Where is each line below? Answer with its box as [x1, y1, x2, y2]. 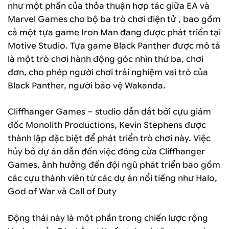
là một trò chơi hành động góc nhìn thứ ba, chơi [8, 54, 203, 64]
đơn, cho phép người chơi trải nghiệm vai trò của [8, 67, 208, 77]
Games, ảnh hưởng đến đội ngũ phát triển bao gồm [8, 160, 220, 170]
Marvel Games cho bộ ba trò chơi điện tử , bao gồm [8, 14, 221, 24]
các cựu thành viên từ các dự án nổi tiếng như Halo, [8, 173, 217, 184]
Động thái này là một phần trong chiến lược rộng [8, 213, 208, 223]
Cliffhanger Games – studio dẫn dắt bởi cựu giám [8, 107, 211, 117]
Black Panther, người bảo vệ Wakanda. [8, 80, 166, 90]
